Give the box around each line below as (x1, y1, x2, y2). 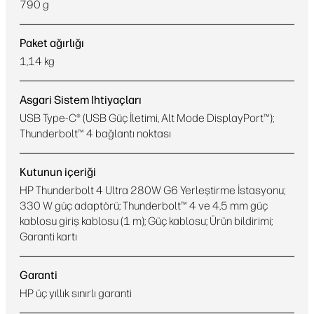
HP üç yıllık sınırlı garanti (20, 287, 132, 300)
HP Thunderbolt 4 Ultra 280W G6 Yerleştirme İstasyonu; (20, 184, 285, 197)
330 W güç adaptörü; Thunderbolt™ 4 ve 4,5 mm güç (20, 199, 268, 212)
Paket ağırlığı (20, 36, 84, 50)
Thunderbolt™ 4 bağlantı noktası (20, 127, 171, 140)
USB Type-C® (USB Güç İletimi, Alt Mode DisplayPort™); (20, 111, 274, 125)
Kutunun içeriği (20, 165, 96, 179)
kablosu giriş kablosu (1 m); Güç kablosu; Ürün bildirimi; (20, 214, 273, 228)
